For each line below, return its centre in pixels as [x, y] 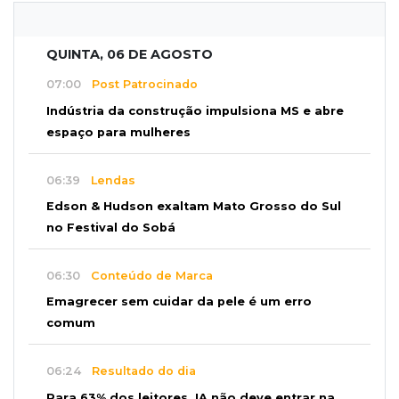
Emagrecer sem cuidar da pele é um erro [179, 302]
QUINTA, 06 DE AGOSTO [130, 54]
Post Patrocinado [139, 85]
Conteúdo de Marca [147, 275]
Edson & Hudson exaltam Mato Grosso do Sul [194, 207]
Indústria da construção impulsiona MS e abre [195, 111]
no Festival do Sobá [111, 228]
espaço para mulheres [118, 133]
